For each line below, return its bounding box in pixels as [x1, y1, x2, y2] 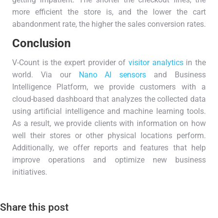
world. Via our [12, 70, 79, 80]
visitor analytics [128, 58, 183, 68]
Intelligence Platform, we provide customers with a [12, 82, 206, 92]
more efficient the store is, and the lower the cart [12, 7, 206, 17]
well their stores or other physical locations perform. [12, 131, 206, 141]
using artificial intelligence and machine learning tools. [12, 107, 206, 116]
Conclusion [12, 36, 71, 51]
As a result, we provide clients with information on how [12, 119, 206, 128]
